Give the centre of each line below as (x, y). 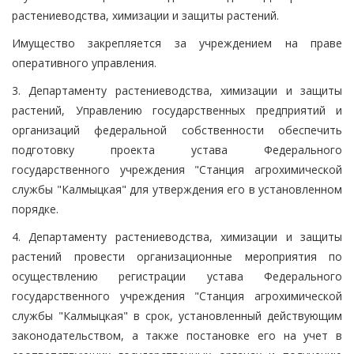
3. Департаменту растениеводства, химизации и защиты (177, 90)
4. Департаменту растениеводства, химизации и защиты (177, 236)
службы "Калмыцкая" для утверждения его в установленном (177, 189)
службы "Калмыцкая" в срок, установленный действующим (177, 315)
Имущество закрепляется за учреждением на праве (177, 43)
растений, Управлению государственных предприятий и (177, 110)
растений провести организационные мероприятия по (177, 256)
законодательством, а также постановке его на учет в (177, 335)
